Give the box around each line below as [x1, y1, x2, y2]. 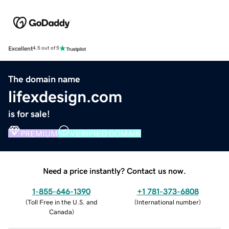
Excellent [8, 45, 33, 52]
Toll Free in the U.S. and [27, 198, 98, 205]
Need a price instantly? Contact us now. [43, 166, 186, 175]
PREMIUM [20, 129, 58, 138]
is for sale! [8, 109, 50, 119]
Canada [49, 208, 72, 215]
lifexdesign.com [8, 88, 122, 105]
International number [136, 198, 199, 205]
